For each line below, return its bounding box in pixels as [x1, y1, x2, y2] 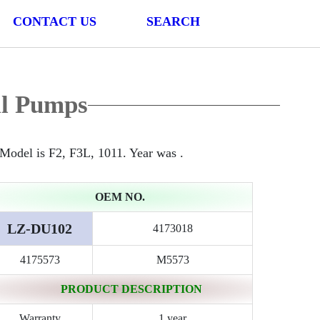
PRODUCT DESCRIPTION [60, 283, 202, 295]
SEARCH [146, 14, 201, 29]
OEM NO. [94, 191, 145, 203]
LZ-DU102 [7, 221, 73, 236]
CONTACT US [12, 14, 96, 29]
